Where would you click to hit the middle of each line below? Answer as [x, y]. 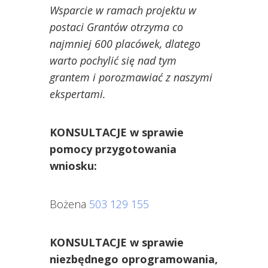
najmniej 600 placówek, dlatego [125, 44]
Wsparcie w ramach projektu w [123, 10]
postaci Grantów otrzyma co [116, 27]
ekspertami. [77, 94]
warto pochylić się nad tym [113, 61]
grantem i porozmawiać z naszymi [131, 77]
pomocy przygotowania [113, 149]
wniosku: [73, 166]
